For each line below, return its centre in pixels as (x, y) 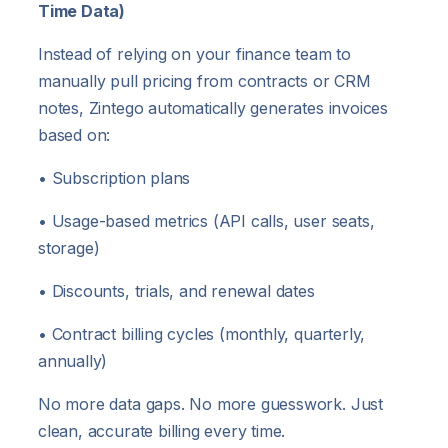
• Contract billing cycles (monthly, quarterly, (202, 333)
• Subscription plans (114, 177)
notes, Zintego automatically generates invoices (213, 107)
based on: (74, 134)
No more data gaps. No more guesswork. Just (210, 403)
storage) (69, 247)
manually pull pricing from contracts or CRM (204, 80)
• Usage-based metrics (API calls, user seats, (206, 220)
